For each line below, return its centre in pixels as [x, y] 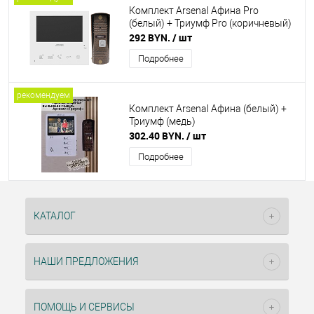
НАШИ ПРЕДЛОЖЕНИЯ [86, 261]
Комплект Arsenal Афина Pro [194, 11]
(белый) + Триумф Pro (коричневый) [210, 23]
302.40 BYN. [158, 136]
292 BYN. [151, 37]
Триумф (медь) [162, 122]
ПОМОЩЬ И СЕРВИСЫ [84, 307]
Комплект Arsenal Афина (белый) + [208, 109]
